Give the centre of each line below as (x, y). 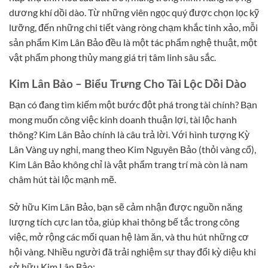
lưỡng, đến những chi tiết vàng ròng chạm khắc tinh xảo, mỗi (133, 27)
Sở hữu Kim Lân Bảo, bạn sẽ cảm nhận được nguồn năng (126, 206)
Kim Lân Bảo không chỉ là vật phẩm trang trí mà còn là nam (128, 164)
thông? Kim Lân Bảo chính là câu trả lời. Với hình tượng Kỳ (129, 134)
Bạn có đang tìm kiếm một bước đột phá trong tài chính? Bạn (133, 104)
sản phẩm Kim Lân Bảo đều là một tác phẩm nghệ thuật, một (133, 42)
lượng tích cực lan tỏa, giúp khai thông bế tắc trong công (124, 221)
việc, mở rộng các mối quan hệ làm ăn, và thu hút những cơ (129, 236)
